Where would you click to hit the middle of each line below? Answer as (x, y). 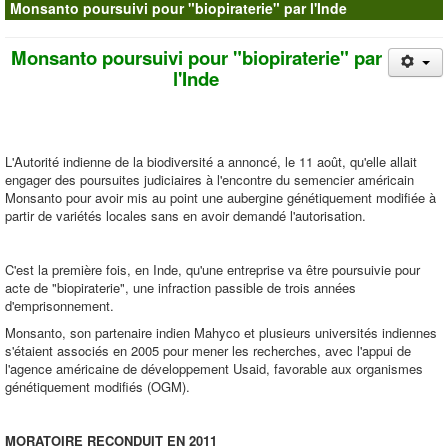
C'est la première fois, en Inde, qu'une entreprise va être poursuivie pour (212, 269)
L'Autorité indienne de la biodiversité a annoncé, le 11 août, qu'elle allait (211, 161)
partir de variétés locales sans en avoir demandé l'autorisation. (185, 215)
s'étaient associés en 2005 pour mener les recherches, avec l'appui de (208, 350)
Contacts (47, 20)
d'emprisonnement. (59, 305)
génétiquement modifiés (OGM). (97, 386)
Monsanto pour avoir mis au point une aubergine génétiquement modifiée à (220, 197)
